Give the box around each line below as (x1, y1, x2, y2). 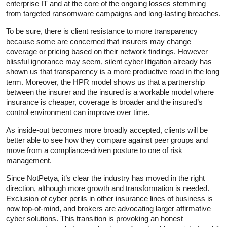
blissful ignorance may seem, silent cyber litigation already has (6, 57, 212, 66)
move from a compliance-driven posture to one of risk (6, 145, 182, 155)
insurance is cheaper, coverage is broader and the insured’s (6, 97, 203, 106)
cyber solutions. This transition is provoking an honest (6, 214, 183, 223)
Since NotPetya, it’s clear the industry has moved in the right (6, 173, 205, 182)
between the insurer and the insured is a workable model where (6, 87, 214, 96)
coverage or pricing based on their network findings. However (6, 47, 208, 56)
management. (6, 156, 52, 165)
